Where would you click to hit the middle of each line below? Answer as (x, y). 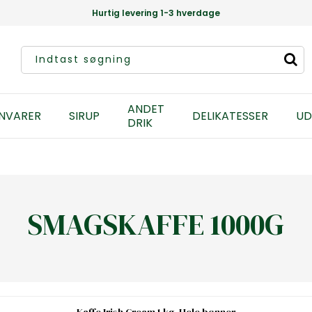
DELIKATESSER (230, 116)
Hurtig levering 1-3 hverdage (156, 13)
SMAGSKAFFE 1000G (156, 224)
